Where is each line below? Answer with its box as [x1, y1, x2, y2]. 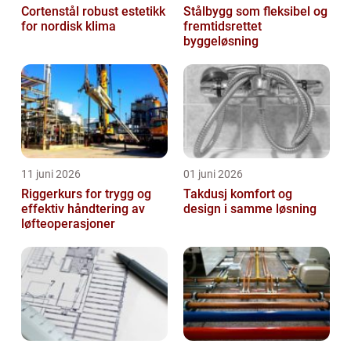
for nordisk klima [21, 19, 116, 34]
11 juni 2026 [21, 168, 81, 181]
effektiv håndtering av [21, 201, 145, 217]
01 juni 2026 [183, 168, 243, 181]
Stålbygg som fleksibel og [183, 4, 327, 20]
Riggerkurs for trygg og [21, 186, 151, 202]
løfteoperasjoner [21, 216, 115, 232]
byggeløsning [183, 34, 259, 49]
